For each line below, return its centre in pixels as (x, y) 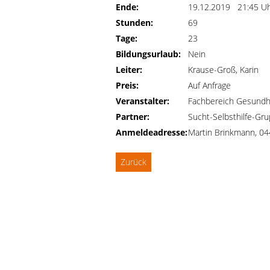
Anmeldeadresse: (152, 132)
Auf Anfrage (209, 85)
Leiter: (129, 70)
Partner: (133, 117)
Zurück (133, 162)
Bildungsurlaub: (148, 54)
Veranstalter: (143, 101)
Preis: (127, 85)
